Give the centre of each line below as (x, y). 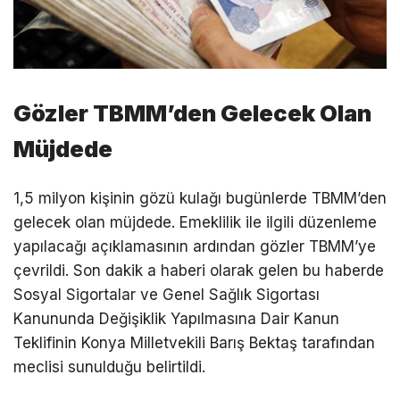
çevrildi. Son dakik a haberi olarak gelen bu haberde (199, 270)
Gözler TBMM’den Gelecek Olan (192, 113)
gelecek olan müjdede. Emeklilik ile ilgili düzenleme (195, 222)
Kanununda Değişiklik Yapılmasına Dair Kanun (176, 318)
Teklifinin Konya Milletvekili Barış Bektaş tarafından (194, 342)
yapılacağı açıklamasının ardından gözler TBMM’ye (195, 246)
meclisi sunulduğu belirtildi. (109, 367)
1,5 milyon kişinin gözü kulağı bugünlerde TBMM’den (200, 198)
